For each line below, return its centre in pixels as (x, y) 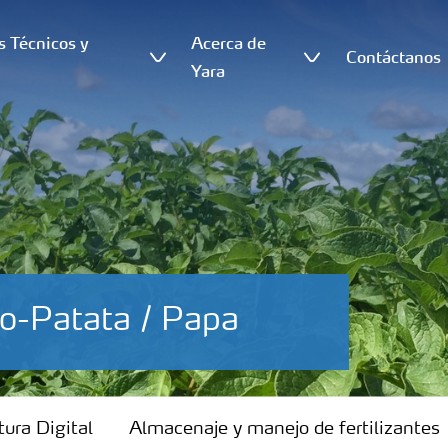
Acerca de (229, 42)
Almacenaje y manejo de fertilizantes (284, 428)
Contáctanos (393, 56)
